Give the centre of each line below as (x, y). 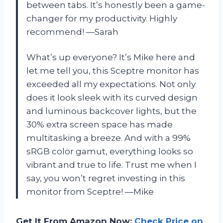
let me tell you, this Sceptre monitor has (113, 71)
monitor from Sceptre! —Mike (90, 192)
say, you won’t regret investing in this (106, 178)
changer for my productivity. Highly (102, 19)
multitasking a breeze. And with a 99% (109, 138)
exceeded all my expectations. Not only (111, 84)
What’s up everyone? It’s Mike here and (111, 57)
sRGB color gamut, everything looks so (110, 152)
